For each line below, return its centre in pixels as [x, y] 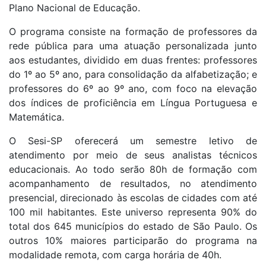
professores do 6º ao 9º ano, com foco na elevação [133, 89]
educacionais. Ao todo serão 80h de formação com [133, 170]
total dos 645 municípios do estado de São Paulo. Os [133, 227]
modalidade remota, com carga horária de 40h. [115, 255]
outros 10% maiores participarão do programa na [133, 241]
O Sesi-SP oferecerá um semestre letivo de [133, 141]
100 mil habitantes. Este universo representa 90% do [133, 212]
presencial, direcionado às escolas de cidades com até [133, 198]
